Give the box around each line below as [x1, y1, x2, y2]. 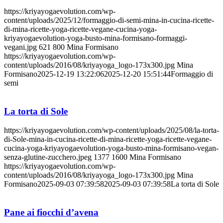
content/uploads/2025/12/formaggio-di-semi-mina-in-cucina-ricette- [4, 15, 214, 24]
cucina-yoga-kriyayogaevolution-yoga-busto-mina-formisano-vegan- [4, 144, 219, 153]
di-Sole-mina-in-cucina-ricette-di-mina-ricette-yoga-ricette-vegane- [4, 135, 212, 144]
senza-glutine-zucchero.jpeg [4, 153, 92, 162]
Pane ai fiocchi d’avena [4, 207, 99, 218]
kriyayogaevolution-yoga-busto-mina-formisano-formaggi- [4, 33, 187, 42]
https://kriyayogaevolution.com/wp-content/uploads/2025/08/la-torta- [4, 126, 219, 135]
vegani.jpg [4, 42, 37, 51]
